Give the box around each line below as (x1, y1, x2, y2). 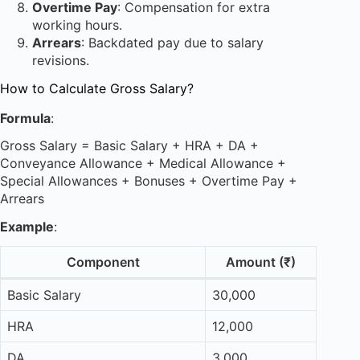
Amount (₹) (226, 253, 296, 270)
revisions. (32, 51, 89, 68)
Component (66, 253, 140, 270)
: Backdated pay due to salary (81, 34, 264, 51)
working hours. (32, 16, 122, 33)
